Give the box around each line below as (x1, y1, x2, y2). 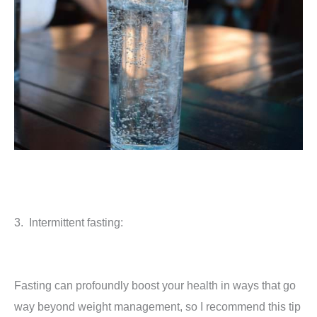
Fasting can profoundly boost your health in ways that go (14, 278, 296, 292)
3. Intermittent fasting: (14, 215, 123, 229)
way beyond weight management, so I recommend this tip (14, 299, 301, 313)
